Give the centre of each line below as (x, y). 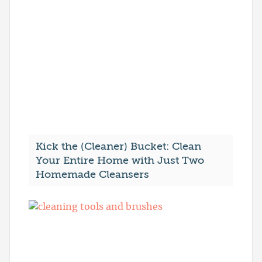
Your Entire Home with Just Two (120, 161)
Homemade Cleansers (92, 175)
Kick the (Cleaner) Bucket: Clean (118, 146)
